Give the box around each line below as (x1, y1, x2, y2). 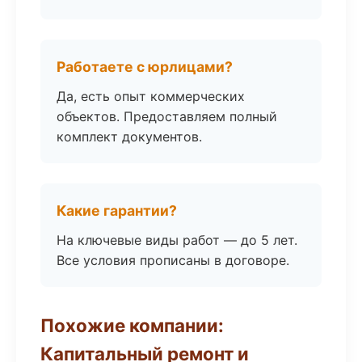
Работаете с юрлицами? (57, 58, 233, 75)
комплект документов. (57, 128, 202, 145)
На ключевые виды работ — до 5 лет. (57, 232, 297, 248)
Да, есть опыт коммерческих (57, 88, 245, 104)
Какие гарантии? (57, 202, 177, 219)
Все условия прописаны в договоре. (57, 252, 289, 268)
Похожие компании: (40, 314, 224, 336)
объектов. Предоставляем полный (57, 108, 277, 124)
